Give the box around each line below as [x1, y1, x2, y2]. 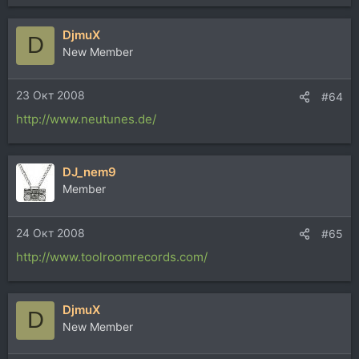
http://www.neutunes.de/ [16, 111, 156, 127]
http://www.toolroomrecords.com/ [16, 248, 208, 264]
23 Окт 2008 [16, 88, 85, 102]
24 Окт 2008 [16, 225, 85, 240]
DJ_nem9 [63, 164, 116, 179]
